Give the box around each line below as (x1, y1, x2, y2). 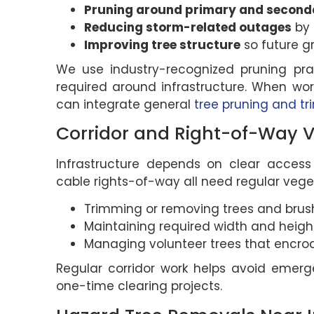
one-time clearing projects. (56, 278, 222, 295)
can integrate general (56, 95, 191, 113)
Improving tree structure (84, 36, 240, 53)
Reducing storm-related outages (84, 18, 292, 36)
